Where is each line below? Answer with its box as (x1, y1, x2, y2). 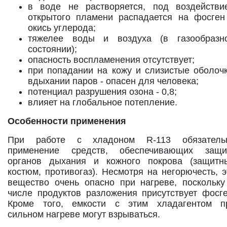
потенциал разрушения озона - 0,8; (28, 86, 177, 97)
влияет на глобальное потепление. (28, 97, 177, 107)
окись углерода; (28, 22, 96, 33)
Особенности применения (8, 116, 126, 126)
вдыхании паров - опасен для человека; (28, 75, 199, 86)
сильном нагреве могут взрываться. (8, 209, 160, 219)
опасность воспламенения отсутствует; (28, 54, 195, 65)
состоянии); (28, 44, 77, 54)
